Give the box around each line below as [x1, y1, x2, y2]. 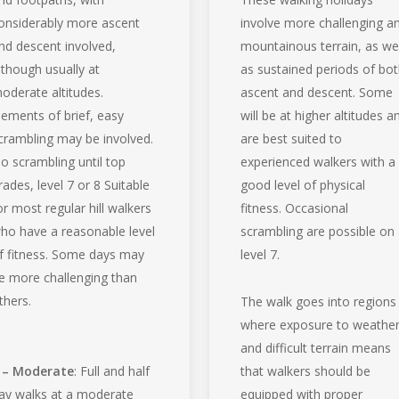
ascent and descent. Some [240, 83, 394, 101]
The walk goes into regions [240, 292, 397, 310]
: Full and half [73, 362, 150, 379]
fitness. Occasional [240, 199, 349, 216]
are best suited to [240, 129, 343, 147]
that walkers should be [240, 362, 371, 379]
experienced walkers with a [240, 152, 396, 170]
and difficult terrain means [240, 338, 392, 356]
